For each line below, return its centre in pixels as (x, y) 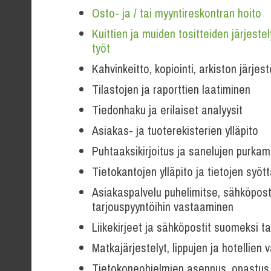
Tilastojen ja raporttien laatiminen (171, 89)
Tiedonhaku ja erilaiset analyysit (167, 110)
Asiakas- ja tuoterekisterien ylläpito (175, 130)
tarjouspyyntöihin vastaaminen (163, 207)
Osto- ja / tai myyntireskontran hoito (177, 13)
